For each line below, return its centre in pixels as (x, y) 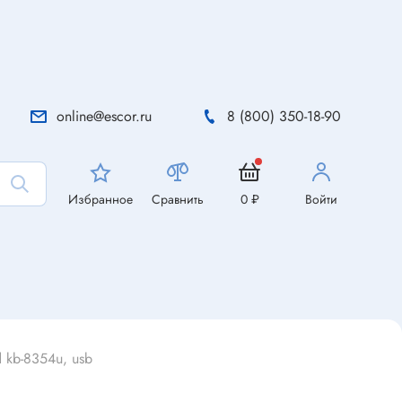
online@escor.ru (104, 116)
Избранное (100, 199)
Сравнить (178, 199)
